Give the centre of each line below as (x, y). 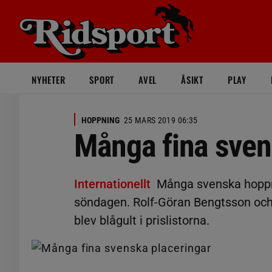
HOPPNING (100, 120)
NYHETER (49, 80)
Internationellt (112, 184)
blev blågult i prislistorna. (142, 220)
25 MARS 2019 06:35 (161, 120)
